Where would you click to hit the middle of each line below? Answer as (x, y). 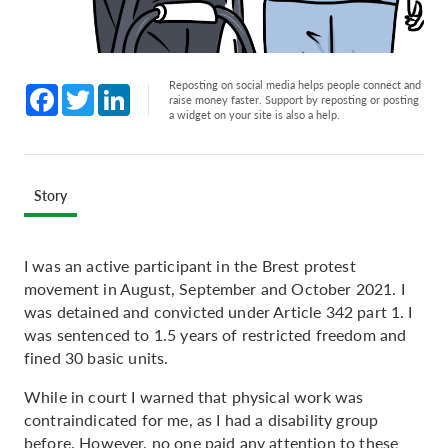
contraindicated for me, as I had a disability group (201, 419)
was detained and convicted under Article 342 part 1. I (218, 311)
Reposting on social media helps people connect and (295, 84)
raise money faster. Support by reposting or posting (294, 99)
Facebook (91, 91)
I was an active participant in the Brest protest (190, 265)
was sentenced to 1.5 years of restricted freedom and (215, 334)
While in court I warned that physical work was (194, 396)
